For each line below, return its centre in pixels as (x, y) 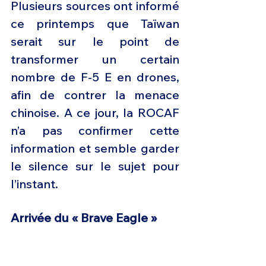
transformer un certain (95, 59)
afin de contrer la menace (95, 95)
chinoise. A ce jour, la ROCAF (95, 113)
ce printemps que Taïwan (95, 24)
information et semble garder (95, 148)
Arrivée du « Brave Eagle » (84, 218)
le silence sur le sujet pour (95, 166)
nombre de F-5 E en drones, (95, 77)
